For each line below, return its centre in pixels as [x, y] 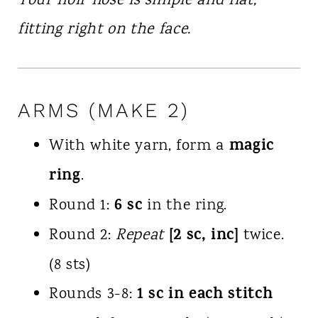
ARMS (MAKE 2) [103, 111]
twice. [262, 236]
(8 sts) [70, 266]
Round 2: [82, 236]
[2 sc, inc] [204, 237]
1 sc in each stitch [205, 296]
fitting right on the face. [104, 30]
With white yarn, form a [139, 147]
